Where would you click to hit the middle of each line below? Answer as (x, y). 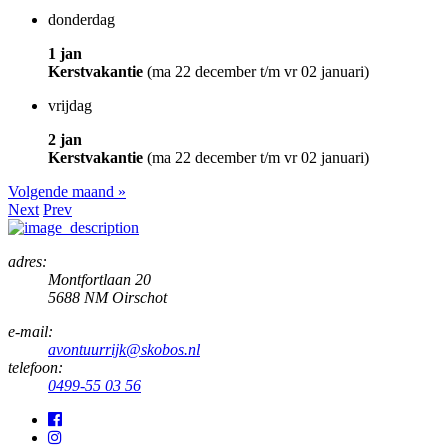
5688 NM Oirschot (107, 297)
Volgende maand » (67, 191)
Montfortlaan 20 (99, 279)
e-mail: (30, 331)
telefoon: (35, 367)
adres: (27, 261)
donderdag (81, 19)
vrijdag (70, 105)
